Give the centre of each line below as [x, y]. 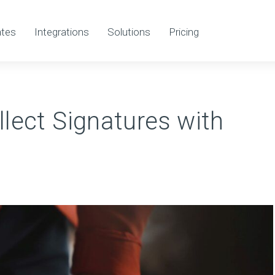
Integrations [62, 32]
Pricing [184, 32]
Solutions [129, 32]
